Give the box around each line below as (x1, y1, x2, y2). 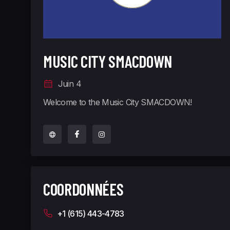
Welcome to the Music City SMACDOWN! (43, 97, 192, 107)
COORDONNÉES (43, 179, 124, 199)
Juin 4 (53, 79, 81, 89)
